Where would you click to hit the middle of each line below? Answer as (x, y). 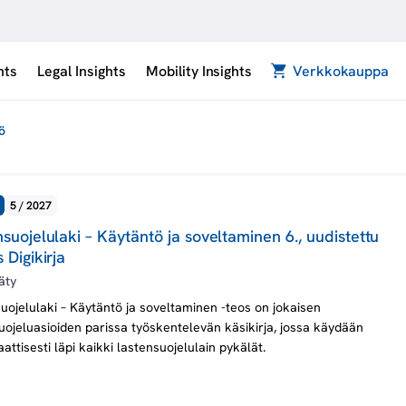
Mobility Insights (199, 71)
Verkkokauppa (341, 71)
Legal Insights (82, 71)
